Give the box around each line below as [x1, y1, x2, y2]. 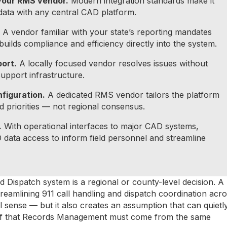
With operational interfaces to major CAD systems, [2, 121, 199, 131]
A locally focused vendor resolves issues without [17, 58, 208, 68]
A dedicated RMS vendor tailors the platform [45, 89, 219, 100]
